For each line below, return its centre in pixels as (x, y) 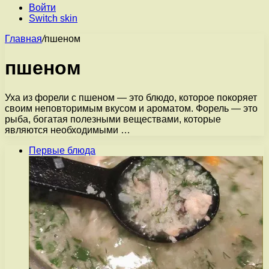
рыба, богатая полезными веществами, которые (113, 119)
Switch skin (53, 18)
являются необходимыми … (68, 130)
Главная (23, 39)
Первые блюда (62, 150)
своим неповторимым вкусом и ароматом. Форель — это (131, 108)
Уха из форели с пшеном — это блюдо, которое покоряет (131, 97)
